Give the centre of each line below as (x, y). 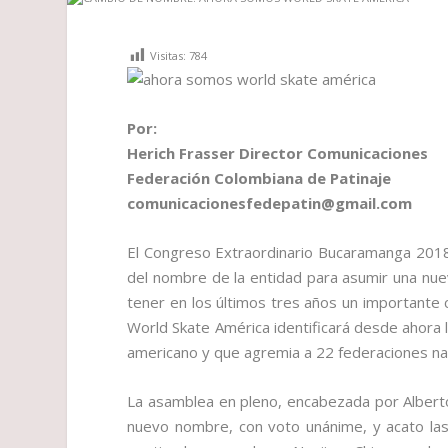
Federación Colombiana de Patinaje (259, 178)
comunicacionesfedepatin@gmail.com (270, 203)
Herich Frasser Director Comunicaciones (278, 153)
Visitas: (168, 56)
